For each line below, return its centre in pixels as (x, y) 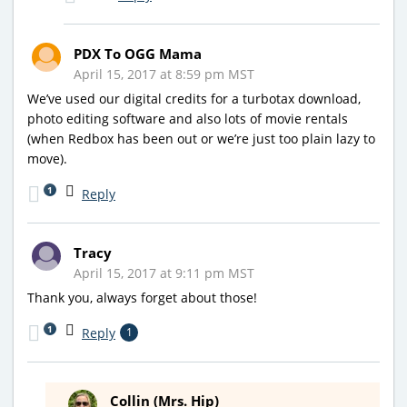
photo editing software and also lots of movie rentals (188, 118)
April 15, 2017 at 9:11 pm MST (164, 273)
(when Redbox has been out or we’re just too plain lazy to (201, 138)
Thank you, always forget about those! (142, 297)
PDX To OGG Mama (138, 53)
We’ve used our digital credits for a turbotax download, (194, 98)
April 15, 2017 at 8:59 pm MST (164, 74)
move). (47, 158)
